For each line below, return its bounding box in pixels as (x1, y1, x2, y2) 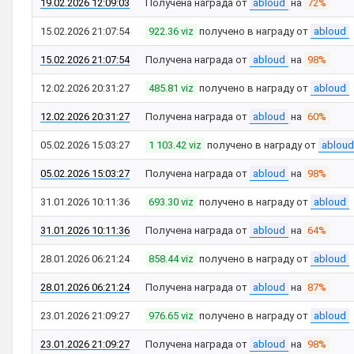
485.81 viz (149, 82, 194, 94)
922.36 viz (149, 25, 194, 37)
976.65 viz (149, 310, 194, 322)
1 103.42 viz (149, 139, 201, 151)
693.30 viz (149, 196, 194, 208)
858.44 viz (149, 253, 194, 265)
